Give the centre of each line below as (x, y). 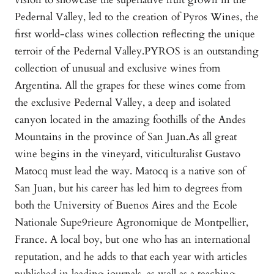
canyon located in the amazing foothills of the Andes (130, 120)
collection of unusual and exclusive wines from (117, 68)
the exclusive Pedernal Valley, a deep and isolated (123, 103)
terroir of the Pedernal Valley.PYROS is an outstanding (137, 51)
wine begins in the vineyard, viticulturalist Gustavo (128, 154)
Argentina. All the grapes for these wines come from (130, 86)
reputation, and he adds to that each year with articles (131, 257)
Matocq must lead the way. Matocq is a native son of (130, 171)
